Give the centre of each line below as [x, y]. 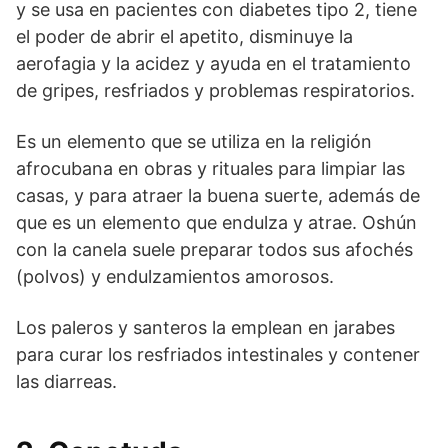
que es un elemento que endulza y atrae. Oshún [216, 222]
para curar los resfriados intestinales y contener [218, 354]
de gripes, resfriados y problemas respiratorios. [215, 90]
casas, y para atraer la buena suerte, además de [218, 195]
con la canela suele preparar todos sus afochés [214, 249]
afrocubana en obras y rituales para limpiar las [210, 168]
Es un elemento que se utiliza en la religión [194, 141]
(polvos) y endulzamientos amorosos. [175, 276]
